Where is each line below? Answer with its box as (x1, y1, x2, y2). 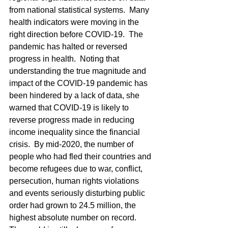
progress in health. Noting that (9, 54, 121, 63)
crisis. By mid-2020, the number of (9, 140, 135, 149)
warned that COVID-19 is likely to (9, 103, 131, 112)
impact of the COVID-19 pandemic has (9, 79, 150, 88)
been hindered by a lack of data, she (9, 91, 141, 100)
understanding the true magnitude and (9, 67, 148, 75)
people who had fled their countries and (9, 152, 153, 161)
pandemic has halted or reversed (9, 42, 129, 51)
